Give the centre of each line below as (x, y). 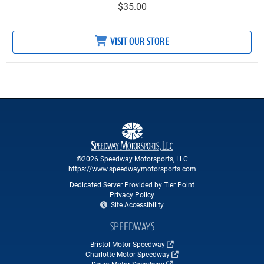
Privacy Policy (132, 195)
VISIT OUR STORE (139, 42)
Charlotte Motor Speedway (128, 254)
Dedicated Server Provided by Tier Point (132, 185)
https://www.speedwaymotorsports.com (132, 169)
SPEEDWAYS (132, 228)
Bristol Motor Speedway (128, 244)
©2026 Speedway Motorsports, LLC (132, 159)
